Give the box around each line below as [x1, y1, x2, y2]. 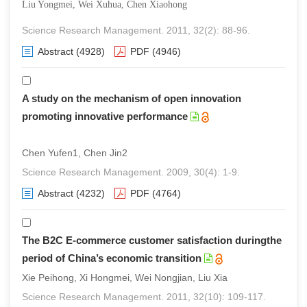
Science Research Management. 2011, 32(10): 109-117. [22, 291, 266, 302]
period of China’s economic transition [22, 252, 201, 264]
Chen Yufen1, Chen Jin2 [22, 147, 127, 158]
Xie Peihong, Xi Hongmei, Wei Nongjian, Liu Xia [22, 272, 228, 283]
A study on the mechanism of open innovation [22, 93, 241, 104]
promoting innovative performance [22, 110, 188, 122]
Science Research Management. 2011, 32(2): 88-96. [22, 25, 250, 36]
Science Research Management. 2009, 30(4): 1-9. [22, 167, 240, 177]
